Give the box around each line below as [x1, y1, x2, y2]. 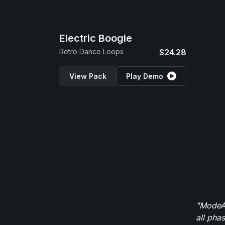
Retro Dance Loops [59, 47, 124, 56]
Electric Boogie [59, 32, 132, 44]
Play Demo [126, 72, 164, 80]
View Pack [69, 72, 106, 80]
